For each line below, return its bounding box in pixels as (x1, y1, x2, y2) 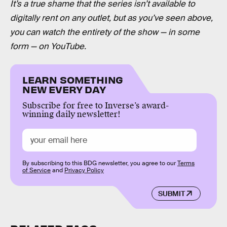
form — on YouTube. (10, 41, 86, 52)
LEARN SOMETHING (22, 73, 124, 86)
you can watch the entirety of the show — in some (10, 26, 200, 37)
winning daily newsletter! (22, 109, 121, 120)
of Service (22, 166, 51, 175)
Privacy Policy (64, 166, 104, 175)
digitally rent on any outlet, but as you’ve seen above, (10, 12, 213, 23)
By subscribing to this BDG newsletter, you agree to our (22, 159, 177, 168)
